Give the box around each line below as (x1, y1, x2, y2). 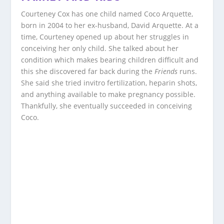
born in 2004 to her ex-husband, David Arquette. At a (21, 20, 199, 30)
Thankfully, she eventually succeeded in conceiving (21, 101, 192, 111)
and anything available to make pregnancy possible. (21, 89, 196, 99)
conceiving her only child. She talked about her (21, 43, 179, 53)
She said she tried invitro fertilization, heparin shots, (21, 78, 197, 88)
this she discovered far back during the (21, 66, 155, 76)
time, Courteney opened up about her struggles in (21, 32, 189, 42)
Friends (154, 66, 178, 76)
